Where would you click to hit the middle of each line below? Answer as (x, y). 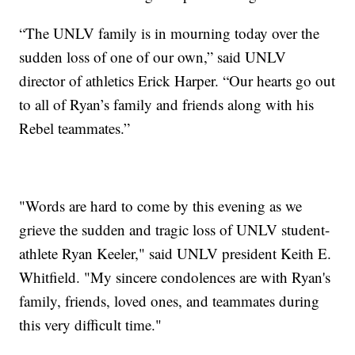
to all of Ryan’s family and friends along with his (167, 104)
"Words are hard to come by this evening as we (161, 205)
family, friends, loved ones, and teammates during (170, 300)
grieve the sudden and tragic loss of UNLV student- (175, 229)
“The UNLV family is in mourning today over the (170, 32)
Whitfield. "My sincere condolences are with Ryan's (175, 277)
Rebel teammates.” (75, 128)
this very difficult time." (91, 324)
